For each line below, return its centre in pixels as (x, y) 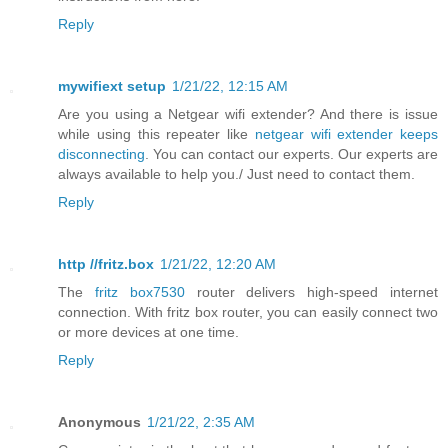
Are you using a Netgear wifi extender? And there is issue (248, 113)
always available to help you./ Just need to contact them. (236, 173)
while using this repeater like (156, 133)
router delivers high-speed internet (311, 291)
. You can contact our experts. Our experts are (291, 153)
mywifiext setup (112, 85)
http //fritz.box (106, 263)
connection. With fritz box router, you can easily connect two (248, 311)
